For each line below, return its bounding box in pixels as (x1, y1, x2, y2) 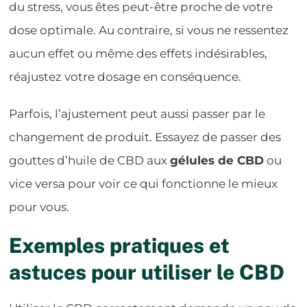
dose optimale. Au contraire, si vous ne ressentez (9, 23, 289, 37)
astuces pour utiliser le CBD (9, 259, 285, 284)
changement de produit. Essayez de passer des (9, 130, 282, 144)
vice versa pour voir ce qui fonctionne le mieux (9, 176, 278, 191)
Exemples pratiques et (9, 232, 230, 258)
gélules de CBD (170, 153, 265, 167)
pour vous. (9, 199, 70, 214)
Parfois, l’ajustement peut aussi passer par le (9, 106, 266, 121)
